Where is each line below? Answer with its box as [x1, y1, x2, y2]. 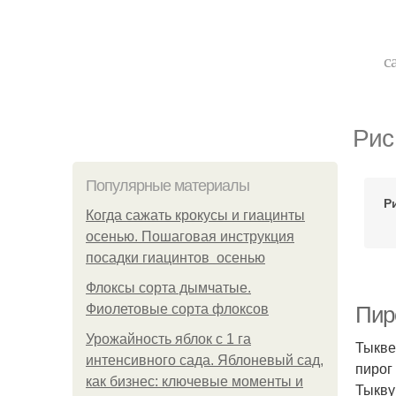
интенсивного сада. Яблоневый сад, [86, 353, 324, 368]
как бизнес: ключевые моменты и [86, 374, 303, 389]
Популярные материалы [86, 177, 249, 194]
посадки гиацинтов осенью [86, 250, 265, 265]
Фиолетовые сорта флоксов [86, 301, 269, 316]
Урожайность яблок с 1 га [86, 331, 251, 346]
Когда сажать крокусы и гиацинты [86, 208, 305, 223]
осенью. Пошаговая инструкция [86, 229, 294, 244]
